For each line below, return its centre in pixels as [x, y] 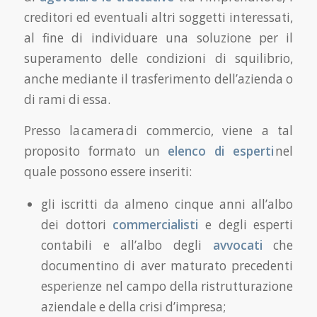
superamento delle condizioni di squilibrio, [158, 59]
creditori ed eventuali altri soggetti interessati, [158, 18]
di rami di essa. [67, 100]
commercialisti [156, 225]
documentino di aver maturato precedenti [167, 266]
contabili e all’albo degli [127, 246]
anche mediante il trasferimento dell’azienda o [158, 79]
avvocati [237, 246]
